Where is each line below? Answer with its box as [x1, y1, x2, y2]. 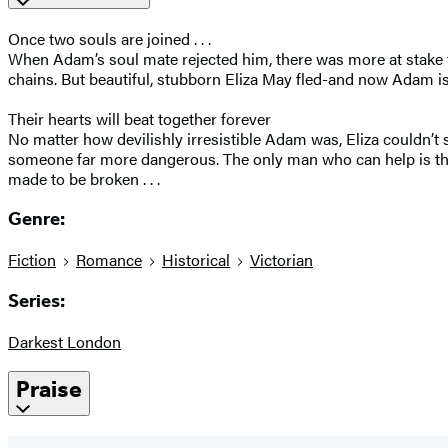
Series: [8, 289, 65, 312]
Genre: [8, 208, 65, 231]
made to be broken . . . [8, 166, 160, 190]
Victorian [250, 248, 313, 272]
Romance [76, 248, 142, 272]
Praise [16, 375, 82, 404]
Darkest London [8, 329, 121, 353]
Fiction [8, 248, 56, 272]
